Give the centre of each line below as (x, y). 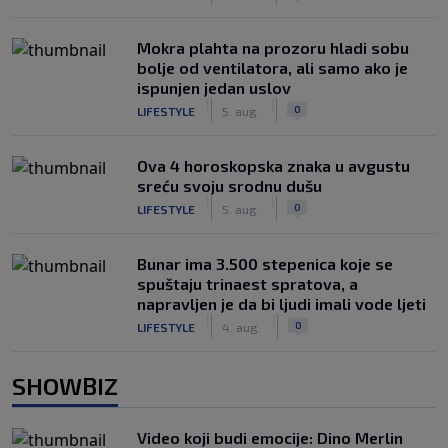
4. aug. (241, 326)
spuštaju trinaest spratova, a (247, 283)
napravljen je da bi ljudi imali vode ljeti (281, 303)
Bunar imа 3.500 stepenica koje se (265, 263)
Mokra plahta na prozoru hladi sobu (273, 47)
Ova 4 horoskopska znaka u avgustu (273, 165)
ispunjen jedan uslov (214, 87)
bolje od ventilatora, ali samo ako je (272, 67)
